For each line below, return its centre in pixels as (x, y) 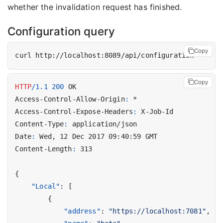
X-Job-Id (157, 112)
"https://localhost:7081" (157, 211)
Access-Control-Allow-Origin (70, 99)
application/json (105, 124)
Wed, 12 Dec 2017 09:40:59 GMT (99, 137)
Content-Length (44, 149)
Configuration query (61, 31)
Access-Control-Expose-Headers (74, 112)
